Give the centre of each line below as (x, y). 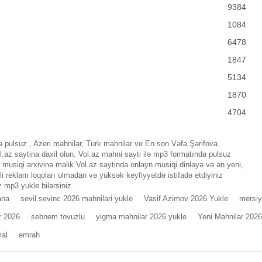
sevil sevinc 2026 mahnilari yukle (77, 199)
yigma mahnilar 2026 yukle (141, 217)
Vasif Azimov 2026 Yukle (186, 199)
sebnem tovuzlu (58, 217)
